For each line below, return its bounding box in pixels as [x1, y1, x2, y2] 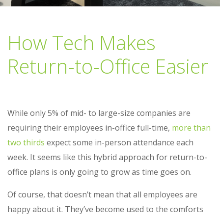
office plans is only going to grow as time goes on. [7, 166, 192, 178]
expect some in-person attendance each [45, 137, 193, 148]
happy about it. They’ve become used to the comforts [7, 204, 203, 215]
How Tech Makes [7, 29, 156, 56]
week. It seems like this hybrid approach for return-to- [7, 152, 207, 163]
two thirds [7, 137, 45, 148]
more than [172, 122, 211, 134]
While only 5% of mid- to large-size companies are [7, 108, 191, 119]
